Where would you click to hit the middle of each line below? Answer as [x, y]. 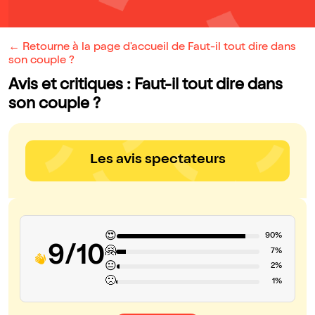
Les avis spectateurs [157, 161]
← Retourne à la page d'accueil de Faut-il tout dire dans [152, 48]
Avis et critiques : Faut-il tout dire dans [146, 86]
